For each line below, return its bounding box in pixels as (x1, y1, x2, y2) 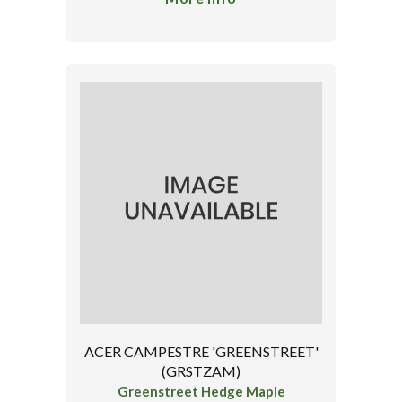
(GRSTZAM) (162, 362, 240, 380)
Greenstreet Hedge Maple (117, 382, 285, 399)
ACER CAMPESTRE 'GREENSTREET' (83, 342, 319, 360)
